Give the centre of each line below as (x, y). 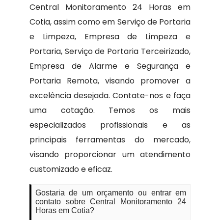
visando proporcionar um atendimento (110, 154)
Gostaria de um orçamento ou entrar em (111, 192)
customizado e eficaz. (71, 169)
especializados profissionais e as (110, 125)
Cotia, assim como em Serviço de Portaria (110, 22)
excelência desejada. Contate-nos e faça (110, 95)
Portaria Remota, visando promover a (110, 81)
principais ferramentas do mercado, (110, 139)
